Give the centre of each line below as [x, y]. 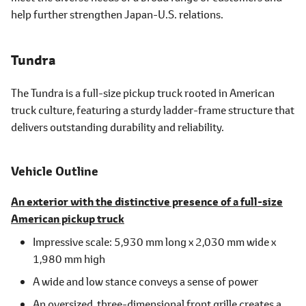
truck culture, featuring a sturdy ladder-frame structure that [153, 110]
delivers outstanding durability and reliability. [117, 127]
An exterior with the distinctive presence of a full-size [147, 202]
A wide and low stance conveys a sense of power [145, 281]
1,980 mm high [69, 259]
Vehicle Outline [55, 172]
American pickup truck [68, 219]
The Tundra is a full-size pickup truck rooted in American [143, 93]
